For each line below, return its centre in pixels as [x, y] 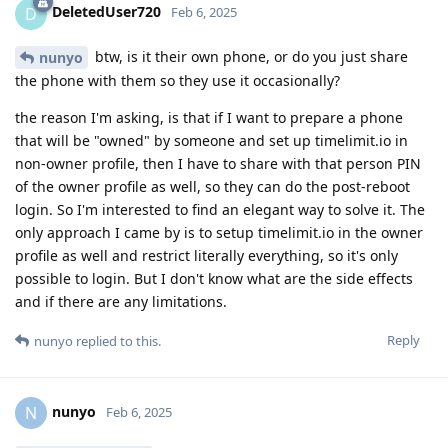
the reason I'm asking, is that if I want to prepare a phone [209, 118]
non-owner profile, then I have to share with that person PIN [218, 164]
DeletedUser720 [106, 12]
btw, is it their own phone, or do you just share [249, 56]
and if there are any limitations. [121, 302]
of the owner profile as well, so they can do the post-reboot [212, 187]
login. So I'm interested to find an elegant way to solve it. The [220, 210]
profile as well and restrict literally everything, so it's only [206, 256]
